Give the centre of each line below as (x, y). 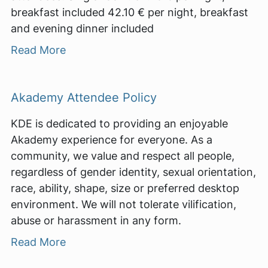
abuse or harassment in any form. (96, 220)
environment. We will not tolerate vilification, (124, 204)
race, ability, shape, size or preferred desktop (125, 188)
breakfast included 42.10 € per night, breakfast (130, 12)
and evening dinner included (82, 28)
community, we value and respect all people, (123, 156)
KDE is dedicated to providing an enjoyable (119, 123)
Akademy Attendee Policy (84, 97)
